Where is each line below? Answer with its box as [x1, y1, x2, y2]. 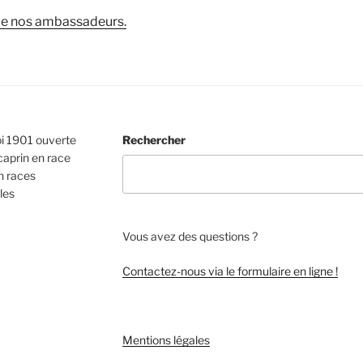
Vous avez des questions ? [122, 228, 258, 243]
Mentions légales [122, 332, 210, 347]
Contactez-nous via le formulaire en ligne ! [122, 263, 338, 278]
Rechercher [122, 132, 186, 147]
